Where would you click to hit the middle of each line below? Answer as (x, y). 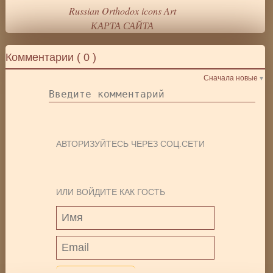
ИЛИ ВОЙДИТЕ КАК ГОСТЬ (111, 192)
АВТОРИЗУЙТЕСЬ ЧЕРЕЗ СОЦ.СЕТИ (131, 144)
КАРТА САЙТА (122, 26)
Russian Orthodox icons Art (122, 11)
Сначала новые (230, 78)
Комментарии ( (45, 58)
